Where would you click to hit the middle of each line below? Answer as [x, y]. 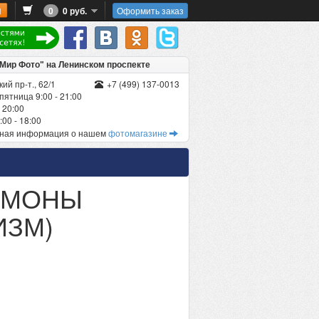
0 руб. [73, 11]
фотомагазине [139, 133]
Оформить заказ [150, 10]
